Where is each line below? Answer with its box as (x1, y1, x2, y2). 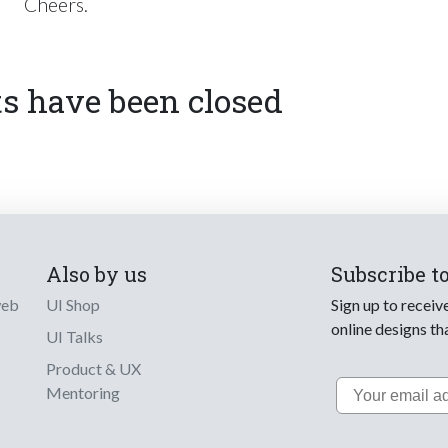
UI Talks (46, 327, 103, 346)
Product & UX (46, 359, 141, 378)
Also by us (46, 261, 147, 287)
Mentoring (46, 383, 120, 402)
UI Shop (46, 295, 100, 314)
